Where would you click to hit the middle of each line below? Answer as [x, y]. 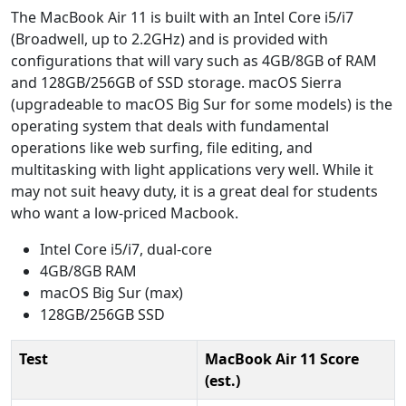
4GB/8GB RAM [88, 271]
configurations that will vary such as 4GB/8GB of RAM [194, 60]
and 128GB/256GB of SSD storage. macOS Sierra [176, 82]
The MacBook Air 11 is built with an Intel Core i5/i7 [182, 17]
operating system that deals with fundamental [170, 126]
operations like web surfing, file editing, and [162, 147]
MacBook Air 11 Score [282, 358]
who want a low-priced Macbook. [125, 213]
